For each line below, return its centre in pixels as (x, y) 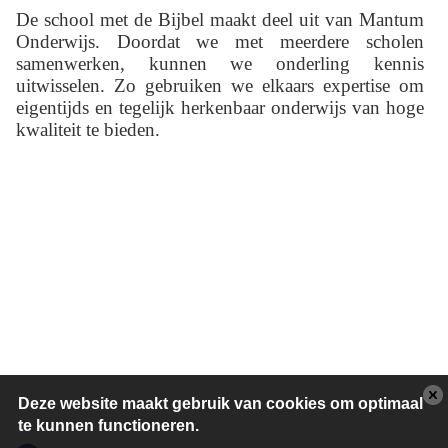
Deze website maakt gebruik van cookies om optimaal (220, 403)
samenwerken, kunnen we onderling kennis (220, 64)
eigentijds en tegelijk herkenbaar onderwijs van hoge (220, 108)
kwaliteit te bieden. (88, 130)
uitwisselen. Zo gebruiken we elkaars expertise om (220, 86)
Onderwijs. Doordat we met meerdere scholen (220, 42)
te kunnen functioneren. (108, 425)
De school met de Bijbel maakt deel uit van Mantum (220, 20)
